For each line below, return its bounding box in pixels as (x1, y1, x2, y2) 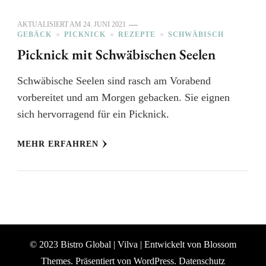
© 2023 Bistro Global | (30, 239, 115, 250)
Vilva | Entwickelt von (115, 239, 204, 250)
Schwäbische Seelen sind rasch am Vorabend (17, 75, 211, 87)
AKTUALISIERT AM (17, 20, 83, 29)
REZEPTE (118, 30, 156, 39)
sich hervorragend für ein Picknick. (17, 108, 169, 121)
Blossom (204, 239, 236, 250)
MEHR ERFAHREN (17, 140, 99, 149)
